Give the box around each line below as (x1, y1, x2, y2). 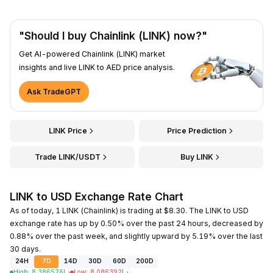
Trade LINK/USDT (35, 152, 101, 161)
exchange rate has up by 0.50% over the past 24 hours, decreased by (10, 218, 263, 228)
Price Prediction (166, 126, 227, 135)
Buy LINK (180, 152, 213, 161)
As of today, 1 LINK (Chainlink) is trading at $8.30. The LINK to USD (10, 205, 249, 215)
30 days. (10, 244, 41, 253)
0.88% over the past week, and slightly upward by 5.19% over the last (10, 231, 263, 241)
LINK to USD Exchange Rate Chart (10, 190, 183, 203)
